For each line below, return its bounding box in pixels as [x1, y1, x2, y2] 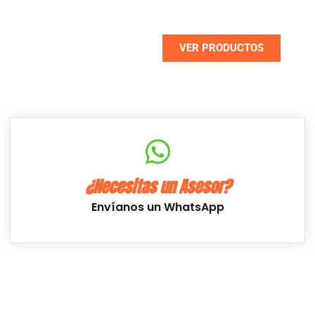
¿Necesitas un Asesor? [84, 174, 231, 200]
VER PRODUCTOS [179, 41, 264, 55]
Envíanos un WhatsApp [91, 199, 224, 216]
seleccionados [196, 7, 281, 24]
